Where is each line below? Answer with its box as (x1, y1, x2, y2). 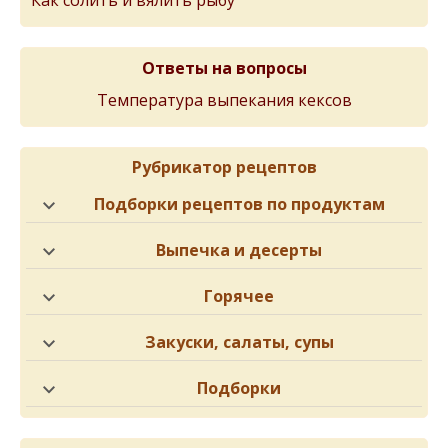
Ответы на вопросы (141, 57, 307, 80)
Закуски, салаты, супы (144, 331, 334, 354)
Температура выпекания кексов (96, 89, 352, 112)
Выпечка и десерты (156, 239, 322, 262)
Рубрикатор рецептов (131, 156, 317, 179)
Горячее (204, 285, 274, 308)
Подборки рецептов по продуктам (93, 193, 385, 216)
